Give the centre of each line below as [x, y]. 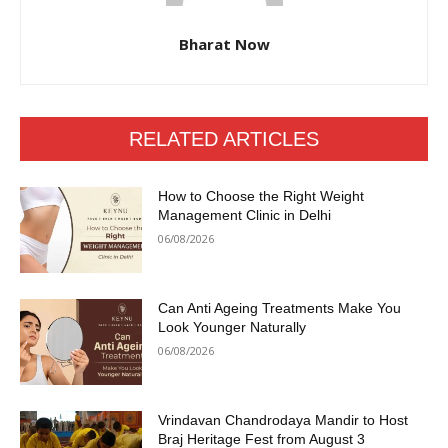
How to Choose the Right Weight [261, 196]
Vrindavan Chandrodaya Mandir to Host [283, 419]
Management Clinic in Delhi [245, 215]
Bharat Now [224, 44]
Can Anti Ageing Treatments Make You [280, 308]
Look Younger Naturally [232, 327]
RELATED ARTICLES [224, 139]
